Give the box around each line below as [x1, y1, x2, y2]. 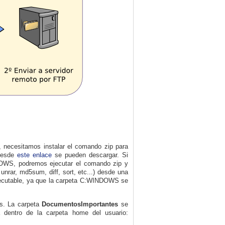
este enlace [17, 151, 52, 159]
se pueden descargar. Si [52, 151, 128, 159]
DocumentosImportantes [42, 200, 119, 208]
